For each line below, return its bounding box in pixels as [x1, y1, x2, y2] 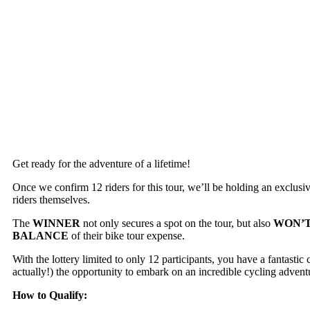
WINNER [33, 217, 80, 229]
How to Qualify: [12, 289, 87, 301]
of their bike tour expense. [69, 229, 185, 241]
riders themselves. [12, 193, 90, 206]
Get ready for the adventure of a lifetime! [12, 157, 190, 170]
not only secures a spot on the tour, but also [80, 217, 273, 229]
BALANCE [12, 229, 69, 241]
